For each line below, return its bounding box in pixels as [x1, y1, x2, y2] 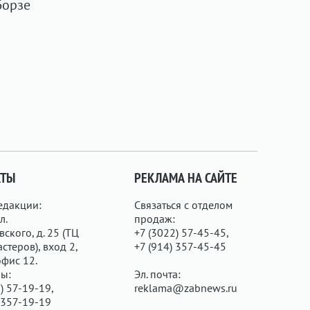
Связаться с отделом [134, 198, 233, 212]
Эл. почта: [134, 267, 181, 281]
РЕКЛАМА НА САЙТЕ [134, 169, 238, 187]
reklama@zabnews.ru [134, 281, 238, 295]
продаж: [134, 212, 176, 226]
